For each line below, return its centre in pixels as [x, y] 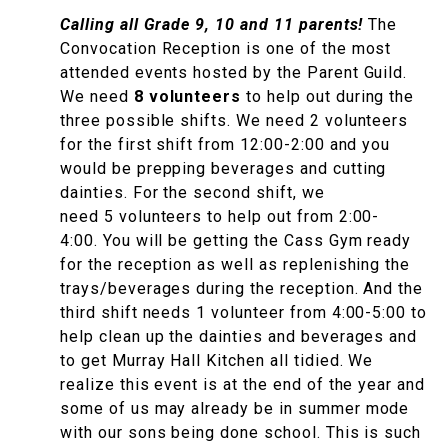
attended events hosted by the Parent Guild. [234, 73]
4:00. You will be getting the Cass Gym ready [236, 241]
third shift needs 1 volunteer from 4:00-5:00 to [244, 313]
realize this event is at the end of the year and [243, 385]
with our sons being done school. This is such [241, 433]
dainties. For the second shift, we [192, 193]
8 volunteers [187, 97]
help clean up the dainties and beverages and [239, 337]
